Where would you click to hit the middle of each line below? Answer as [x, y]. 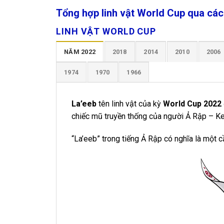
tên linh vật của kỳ [130, 103]
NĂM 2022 [80, 51]
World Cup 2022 [192, 103]
